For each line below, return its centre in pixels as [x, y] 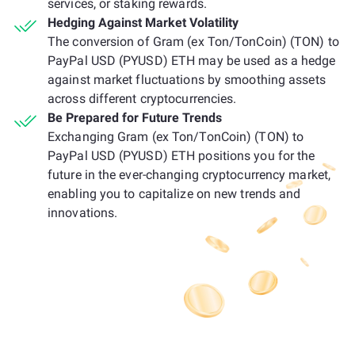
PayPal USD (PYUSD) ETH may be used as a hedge [192, 61]
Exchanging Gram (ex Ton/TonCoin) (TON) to [176, 137]
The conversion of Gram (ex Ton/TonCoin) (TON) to [193, 42]
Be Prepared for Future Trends [135, 118]
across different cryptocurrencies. [142, 99]
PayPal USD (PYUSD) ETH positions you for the [181, 156]
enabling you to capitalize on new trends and [174, 194]
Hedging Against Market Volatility [143, 23]
